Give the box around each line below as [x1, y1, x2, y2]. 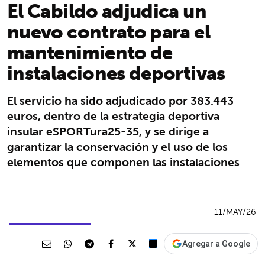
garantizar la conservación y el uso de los [7, 136, 228, 157]
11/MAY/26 [214, 204, 256, 219]
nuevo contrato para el [7, 14, 210, 48]
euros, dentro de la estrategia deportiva [7, 105, 219, 126]
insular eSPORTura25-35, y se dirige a [7, 121, 209, 141]
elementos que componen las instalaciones [7, 151, 240, 172]
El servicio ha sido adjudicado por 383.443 [7, 90, 234, 111]
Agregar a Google [182, 238, 250, 248]
